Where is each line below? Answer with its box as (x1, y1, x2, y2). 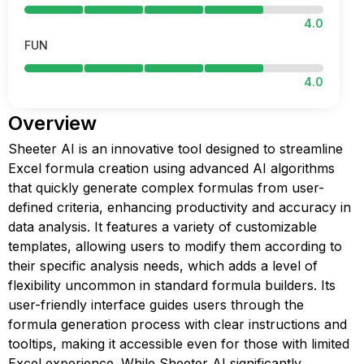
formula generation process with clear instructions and (8, 316, 347, 332)
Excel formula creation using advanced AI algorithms (8, 160, 335, 176)
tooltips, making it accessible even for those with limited (8, 336, 349, 352)
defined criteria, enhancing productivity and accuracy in (8, 199, 351, 215)
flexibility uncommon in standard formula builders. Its (8, 277, 336, 293)
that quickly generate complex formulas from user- (8, 180, 324, 196)
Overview (8, 111, 97, 135)
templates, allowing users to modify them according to (8, 238, 342, 254)
